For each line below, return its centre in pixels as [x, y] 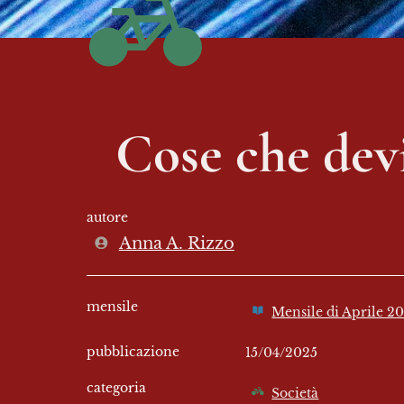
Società [295, 394]
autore [107, 218]
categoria [116, 388]
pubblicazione [133, 352]
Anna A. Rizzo [176, 244]
